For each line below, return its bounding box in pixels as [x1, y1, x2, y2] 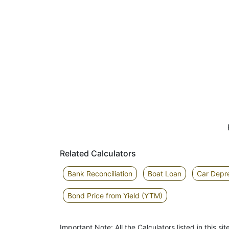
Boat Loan [148, 169, 181, 178]
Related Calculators [60, 148, 136, 159]
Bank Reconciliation [67, 169, 132, 178]
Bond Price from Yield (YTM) [67, 191, 163, 200]
